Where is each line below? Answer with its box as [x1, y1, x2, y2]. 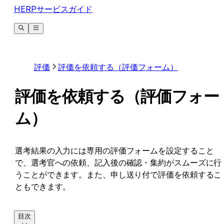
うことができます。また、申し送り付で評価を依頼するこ [15, 169, 222, 179]
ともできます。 [15, 181, 71, 191]
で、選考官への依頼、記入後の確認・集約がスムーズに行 [15, 157, 222, 167]
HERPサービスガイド [14, 3, 92, 14]
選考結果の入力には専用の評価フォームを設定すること [15, 145, 214, 155]
